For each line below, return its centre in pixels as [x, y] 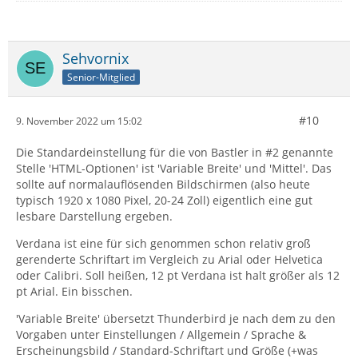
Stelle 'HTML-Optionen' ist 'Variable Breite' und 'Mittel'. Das [174, 169]
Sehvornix [95, 59]
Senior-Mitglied [101, 77]
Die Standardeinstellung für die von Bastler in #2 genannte [175, 153]
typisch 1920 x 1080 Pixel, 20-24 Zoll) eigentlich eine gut [164, 201]
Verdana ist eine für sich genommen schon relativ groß [163, 244]
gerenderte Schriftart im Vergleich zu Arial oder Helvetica [169, 260]
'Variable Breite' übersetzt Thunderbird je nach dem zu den [176, 319]
